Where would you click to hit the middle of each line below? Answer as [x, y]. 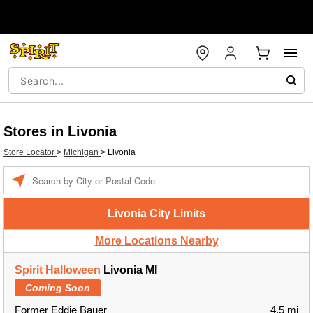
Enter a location [61, 173]
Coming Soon [58, 288]
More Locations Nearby [156, 241]
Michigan [82, 152]
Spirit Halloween [58, 270]
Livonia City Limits [156, 213]
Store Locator [30, 152]
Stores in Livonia [60, 131]
